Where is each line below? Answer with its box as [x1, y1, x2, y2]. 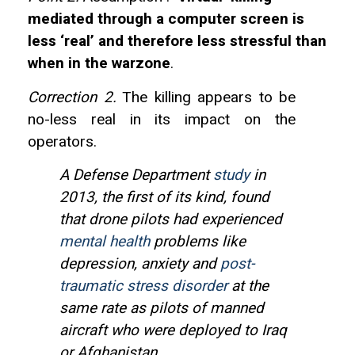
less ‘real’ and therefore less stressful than [28, 30, 326, 53]
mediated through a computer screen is [28, 8, 304, 31]
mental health [59, 230, 150, 253]
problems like [150, 230, 246, 253]
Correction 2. [28, 86, 116, 109]
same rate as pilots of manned [59, 296, 264, 319]
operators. [28, 130, 97, 153]
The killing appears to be [116, 86, 296, 109]
